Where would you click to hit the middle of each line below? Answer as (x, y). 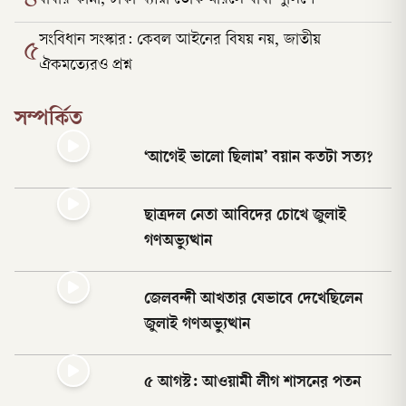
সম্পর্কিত (48, 121)
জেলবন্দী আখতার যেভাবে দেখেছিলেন (253, 300)
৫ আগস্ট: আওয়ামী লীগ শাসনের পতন (252, 384)
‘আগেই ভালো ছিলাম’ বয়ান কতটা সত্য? (258, 159)
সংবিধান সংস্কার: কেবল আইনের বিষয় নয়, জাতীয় (180, 41)
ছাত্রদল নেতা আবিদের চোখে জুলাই (245, 217)
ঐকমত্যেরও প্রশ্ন (86, 66)
